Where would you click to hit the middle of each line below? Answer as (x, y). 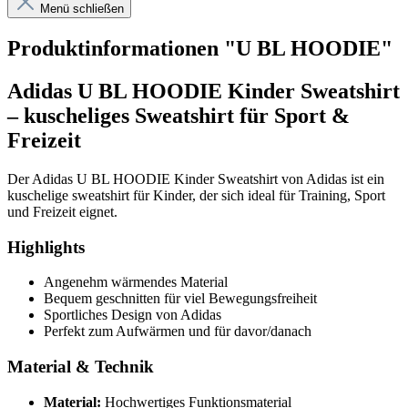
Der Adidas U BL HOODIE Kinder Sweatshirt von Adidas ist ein (196, 179)
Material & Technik (81, 367)
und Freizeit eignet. (62, 212)
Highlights (46, 247)
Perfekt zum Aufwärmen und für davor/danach (178, 331)
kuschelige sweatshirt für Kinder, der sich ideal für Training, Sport (196, 196)
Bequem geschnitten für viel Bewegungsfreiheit (180, 299)
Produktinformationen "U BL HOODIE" (200, 49)
